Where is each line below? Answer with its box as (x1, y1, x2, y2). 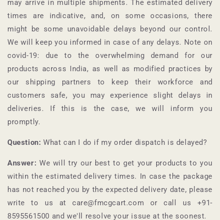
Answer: (7, 158, 37, 167)
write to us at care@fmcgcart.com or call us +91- (7, 198, 213, 207)
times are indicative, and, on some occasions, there (7, 11, 213, 20)
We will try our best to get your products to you (36, 158, 213, 167)
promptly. (7, 117, 41, 126)
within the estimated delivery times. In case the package (7, 171, 213, 181)
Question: (7, 137, 41, 147)
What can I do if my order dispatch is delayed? (41, 137, 207, 147)
